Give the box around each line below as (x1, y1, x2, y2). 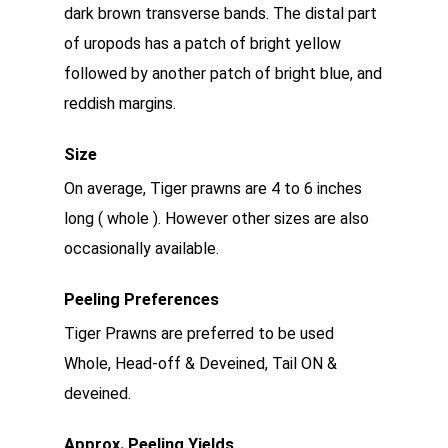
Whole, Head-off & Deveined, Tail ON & (64, 354, 337, 373)
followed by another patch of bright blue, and (64, 64, 382, 83)
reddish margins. (64, 94, 176, 113)
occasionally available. (64, 239, 219, 258)
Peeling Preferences (64, 290, 219, 309)
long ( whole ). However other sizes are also (64, 209, 369, 228)
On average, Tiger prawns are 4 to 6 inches (64, 179, 362, 198)
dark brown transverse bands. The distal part (64, 4, 377, 23)
